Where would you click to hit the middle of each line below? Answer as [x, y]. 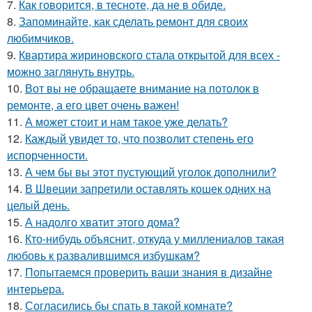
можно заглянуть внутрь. [71, 71]
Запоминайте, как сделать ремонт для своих [133, 21]
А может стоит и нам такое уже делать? [126, 122]
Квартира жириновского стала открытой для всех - [149, 55]
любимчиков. [40, 38]
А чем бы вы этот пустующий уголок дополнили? [151, 172]
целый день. [38, 205]
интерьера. [36, 289]
